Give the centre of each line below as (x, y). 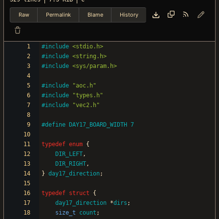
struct (79, 193)
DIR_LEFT (69, 154)
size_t (66, 213)
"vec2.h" (86, 105)
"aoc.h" (84, 86)
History (129, 14)
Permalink (58, 14)
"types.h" (88, 96)
